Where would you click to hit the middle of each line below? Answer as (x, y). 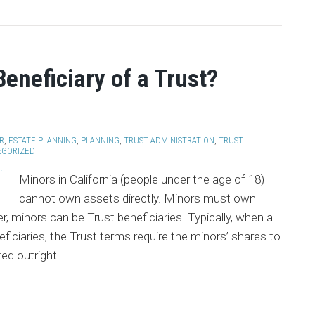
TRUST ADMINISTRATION (169, 140)
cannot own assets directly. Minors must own (137, 198)
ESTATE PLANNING (43, 140)
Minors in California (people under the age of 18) (141, 179)
